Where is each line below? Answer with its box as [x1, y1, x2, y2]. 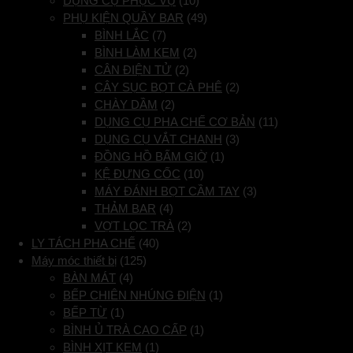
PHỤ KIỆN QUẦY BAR [63, 11, 184, 25]
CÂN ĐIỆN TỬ [95, 63, 172, 77]
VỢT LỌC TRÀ [95, 219, 174, 233]
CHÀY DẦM [95, 98, 158, 112]
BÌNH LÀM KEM [95, 46, 180, 60]
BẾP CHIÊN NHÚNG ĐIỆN [63, 288, 206, 303]
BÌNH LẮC [95, 28, 149, 43]
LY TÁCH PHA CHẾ [32, 236, 136, 251]
